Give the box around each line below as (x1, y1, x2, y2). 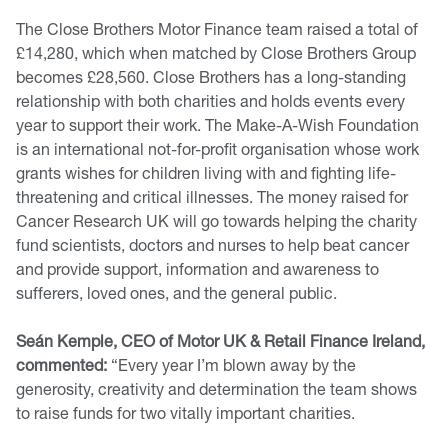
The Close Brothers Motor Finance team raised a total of (16, 18, 418, 38)
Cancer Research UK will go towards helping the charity (16, 210, 417, 230)
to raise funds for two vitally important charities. (16, 402, 355, 422)
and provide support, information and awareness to (16, 258, 379, 278)
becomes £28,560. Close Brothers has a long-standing (16, 66, 406, 86)
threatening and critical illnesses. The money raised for (16, 186, 408, 206)
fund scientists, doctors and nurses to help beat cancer (16, 234, 409, 254)
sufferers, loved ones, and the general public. (16, 282, 337, 302)
